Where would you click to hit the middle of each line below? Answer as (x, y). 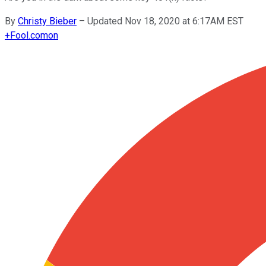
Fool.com (29, 35)
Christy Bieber (47, 21)
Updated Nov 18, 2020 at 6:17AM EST (165, 21)
